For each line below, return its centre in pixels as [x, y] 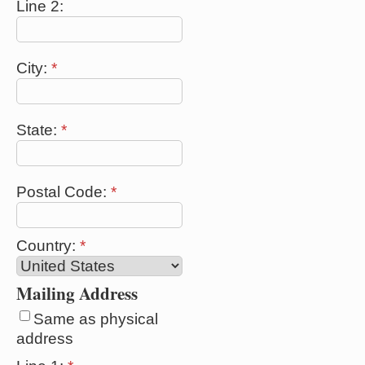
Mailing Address [77, 292]
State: [39, 130]
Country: [48, 245]
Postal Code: [64, 191]
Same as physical [96, 319]
